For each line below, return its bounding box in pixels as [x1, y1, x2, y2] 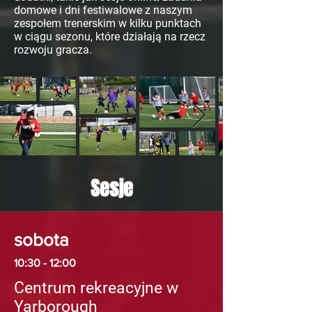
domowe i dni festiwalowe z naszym [14, 3, 192, 17]
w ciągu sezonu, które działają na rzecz [14, 30, 205, 44]
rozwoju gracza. [14, 43, 92, 57]
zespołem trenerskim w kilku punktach [14, 17, 201, 31]
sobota [14, 230, 69, 250]
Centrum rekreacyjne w [14, 279, 178, 298]
